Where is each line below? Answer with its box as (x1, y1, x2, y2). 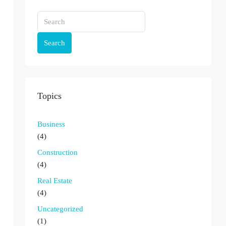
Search (44, 39, 65, 47)
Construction (37, 148, 78, 156)
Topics (37, 91, 62, 101)
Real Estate (37, 177, 72, 185)
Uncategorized (37, 205, 83, 213)
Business (37, 120, 65, 128)
